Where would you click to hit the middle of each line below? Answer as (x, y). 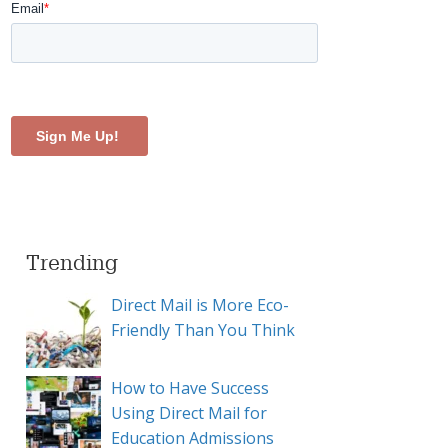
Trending (72, 263)
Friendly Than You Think (203, 329)
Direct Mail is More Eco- (200, 304)
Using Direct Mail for (189, 412)
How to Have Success (190, 387)
